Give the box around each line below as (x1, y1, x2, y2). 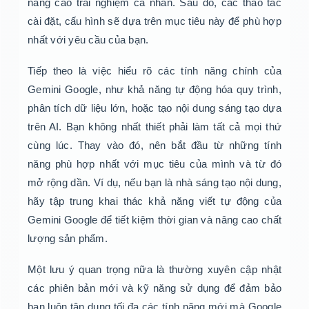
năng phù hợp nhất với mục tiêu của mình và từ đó (28, 158, 281, 170)
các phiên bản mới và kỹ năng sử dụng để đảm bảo (28, 282, 281, 295)
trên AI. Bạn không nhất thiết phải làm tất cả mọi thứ (28, 121, 281, 133)
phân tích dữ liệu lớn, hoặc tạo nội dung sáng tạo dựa (28, 102, 281, 114)
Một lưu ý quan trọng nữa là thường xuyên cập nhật (28, 263, 281, 276)
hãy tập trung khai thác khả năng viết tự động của (28, 195, 281, 208)
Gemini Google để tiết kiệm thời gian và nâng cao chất (28, 214, 281, 226)
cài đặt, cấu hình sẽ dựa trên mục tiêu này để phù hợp (28, 15, 281, 28)
